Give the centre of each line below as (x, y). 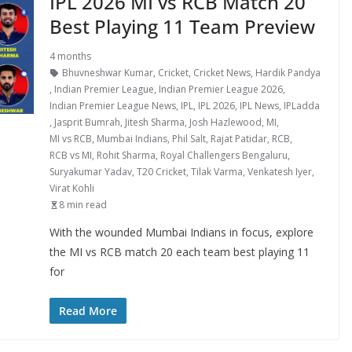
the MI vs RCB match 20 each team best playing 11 (179, 252)
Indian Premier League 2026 (220, 89)
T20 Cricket (161, 172)
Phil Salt (189, 139)
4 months (70, 56)
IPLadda (301, 106)
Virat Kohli (71, 188)
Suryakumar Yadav (90, 172)
